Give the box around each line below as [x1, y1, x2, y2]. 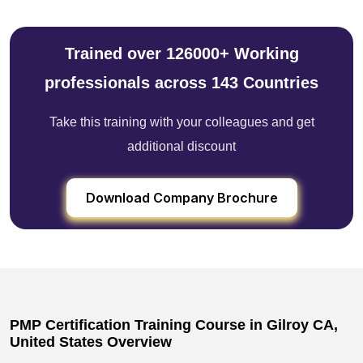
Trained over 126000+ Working [64, 45, 299, 63]
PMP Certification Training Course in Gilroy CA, [10, 317, 338, 334]
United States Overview [10, 334, 172, 351]
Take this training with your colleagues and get [49, 115, 314, 130]
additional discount [127, 139, 236, 154]
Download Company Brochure [85, 190, 278, 207]
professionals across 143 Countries [45, 74, 318, 92]
